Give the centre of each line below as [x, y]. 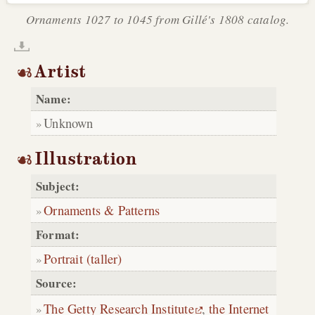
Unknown [69, 123]
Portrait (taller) [83, 258]
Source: [57, 283]
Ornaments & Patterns [102, 210]
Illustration [86, 159]
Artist [60, 72]
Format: [58, 234]
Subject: [58, 186]
